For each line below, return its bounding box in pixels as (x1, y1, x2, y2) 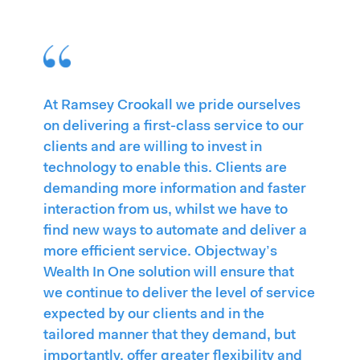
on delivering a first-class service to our (43, 120, 305, 135)
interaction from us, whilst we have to (43, 203, 288, 219)
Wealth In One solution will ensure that (43, 266, 295, 281)
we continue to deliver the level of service (43, 287, 316, 302)
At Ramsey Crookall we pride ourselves (43, 99, 301, 114)
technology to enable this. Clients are (43, 162, 288, 177)
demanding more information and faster (43, 182, 307, 198)
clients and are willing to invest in (43, 141, 263, 156)
